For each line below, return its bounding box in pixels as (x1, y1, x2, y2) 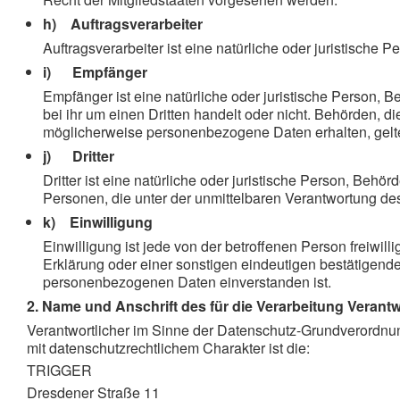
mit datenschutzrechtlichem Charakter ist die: (27, 337, 310, 358)
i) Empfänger (43, 62, 147, 82)
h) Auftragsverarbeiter (43, 13, 203, 34)
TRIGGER (27, 360, 92, 380)
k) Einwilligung (43, 212, 153, 232)
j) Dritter (43, 146, 114, 166)
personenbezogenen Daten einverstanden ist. (43, 271, 331, 292)
